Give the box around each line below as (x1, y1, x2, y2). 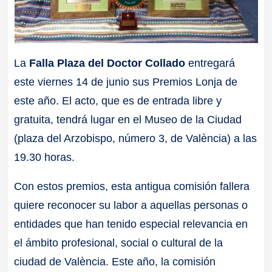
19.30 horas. (14, 151, 75, 163)
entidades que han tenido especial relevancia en (14, 217, 248, 230)
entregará (185, 56, 236, 69)
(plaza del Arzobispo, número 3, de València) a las (14, 132, 257, 144)
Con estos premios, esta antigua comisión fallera (14, 180, 250, 192)
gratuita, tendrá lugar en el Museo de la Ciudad (14, 113, 242, 126)
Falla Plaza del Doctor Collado (26, 56, 186, 69)
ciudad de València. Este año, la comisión (14, 255, 216, 268)
